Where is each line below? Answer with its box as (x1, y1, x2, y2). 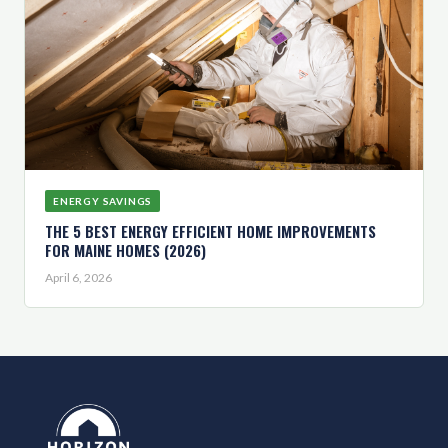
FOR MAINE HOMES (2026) (45, 239, 206, 262)
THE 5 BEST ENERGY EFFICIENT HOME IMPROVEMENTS (45, 220, 376, 243)
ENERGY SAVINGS (53, 195, 153, 208)
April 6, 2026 (45, 270, 112, 286)
